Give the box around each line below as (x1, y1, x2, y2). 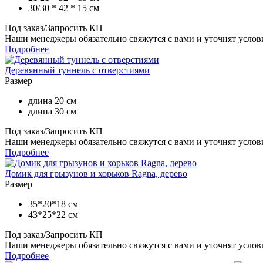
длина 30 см (28, 106, 76, 116)
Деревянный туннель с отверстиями (5, 65, 150, 75)
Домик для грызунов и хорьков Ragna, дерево (5, 168, 187, 178)
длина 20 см (28, 95, 76, 106)
